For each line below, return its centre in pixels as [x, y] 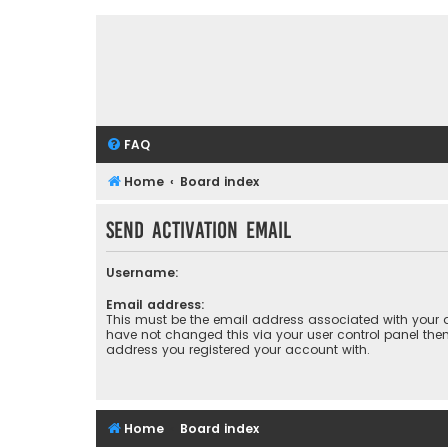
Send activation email [198, 230]
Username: [142, 273]
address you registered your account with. [238, 350]
